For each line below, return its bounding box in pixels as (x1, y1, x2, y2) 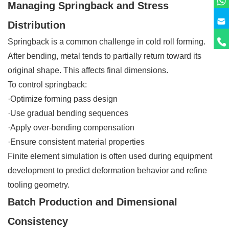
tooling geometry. (8, 180, 70, 189)
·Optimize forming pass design (8, 94, 118, 103)
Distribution (8, 19, 65, 31)
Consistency (8, 215, 68, 227)
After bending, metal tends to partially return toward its (8, 51, 201, 60)
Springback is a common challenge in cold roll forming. (8, 37, 205, 46)
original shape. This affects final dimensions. (8, 65, 168, 75)
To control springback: (8, 80, 87, 89)
